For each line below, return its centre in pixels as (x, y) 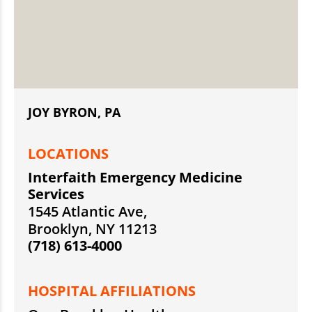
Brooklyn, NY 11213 (92, 229)
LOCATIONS (68, 154)
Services (56, 194)
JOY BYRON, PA (74, 112)
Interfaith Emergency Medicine (135, 178)
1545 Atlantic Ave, (87, 212)
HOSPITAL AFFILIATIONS (112, 291)
